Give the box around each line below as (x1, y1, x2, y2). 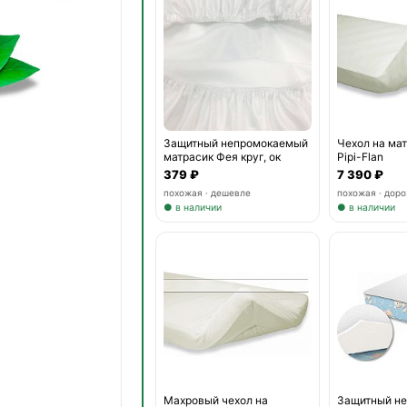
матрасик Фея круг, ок (164, 149, 282, 164)
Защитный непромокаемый (164, 135, 309, 150)
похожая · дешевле (164, 186, 252, 198)
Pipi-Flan (337, 149, 384, 164)
